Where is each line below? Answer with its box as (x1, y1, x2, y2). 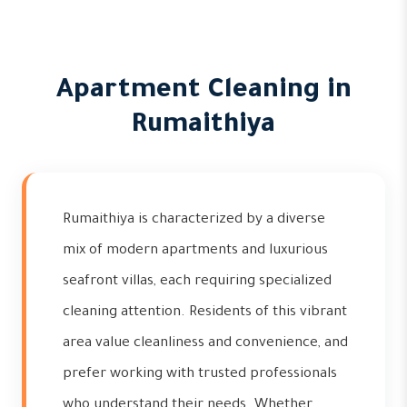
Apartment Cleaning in (55, 77, 352, 106)
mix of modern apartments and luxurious (63, 243, 328, 259)
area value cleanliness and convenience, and (63, 336, 348, 352)
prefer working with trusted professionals (63, 367, 337, 382)
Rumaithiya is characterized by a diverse (63, 213, 325, 228)
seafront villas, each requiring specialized (63, 274, 332, 290)
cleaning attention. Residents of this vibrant (63, 305, 347, 321)
